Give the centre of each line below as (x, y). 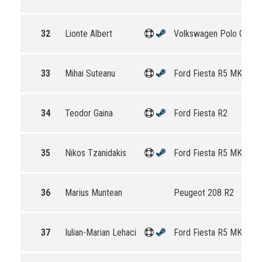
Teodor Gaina (89, 113)
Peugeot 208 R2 (204, 193)
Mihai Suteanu (90, 73)
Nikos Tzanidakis (96, 153)
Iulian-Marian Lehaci (101, 232)
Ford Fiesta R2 (201, 113)
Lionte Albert (89, 34)
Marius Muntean (94, 193)
